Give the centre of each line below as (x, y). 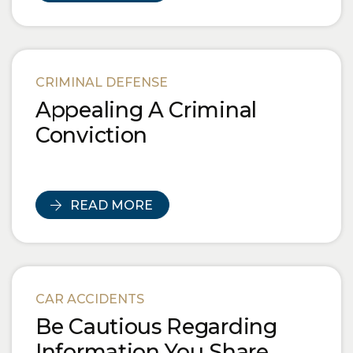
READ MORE (111, 205)
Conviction (91, 135)
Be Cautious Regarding (156, 326)
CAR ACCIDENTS (90, 299)
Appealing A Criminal (146, 110)
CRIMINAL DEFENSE (102, 82)
